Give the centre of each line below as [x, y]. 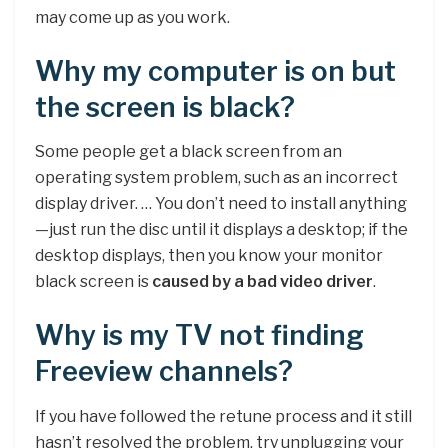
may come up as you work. [132, 18]
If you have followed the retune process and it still [223, 416]
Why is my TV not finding [199, 335]
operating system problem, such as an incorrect [216, 178]
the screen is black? [165, 107]
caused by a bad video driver [262, 282]
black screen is [93, 282]
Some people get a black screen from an [188, 152]
